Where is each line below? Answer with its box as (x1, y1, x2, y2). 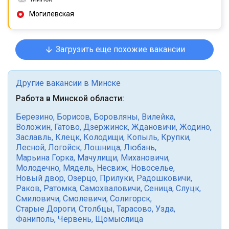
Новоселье (131, 163, 173, 173)
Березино (16, 112, 53, 122)
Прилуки (100, 173, 133, 183)
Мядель (63, 163, 93, 173)
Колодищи (83, 132, 123, 142)
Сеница (144, 184, 172, 193)
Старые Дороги (16, 204, 75, 214)
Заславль (16, 132, 52, 142)
